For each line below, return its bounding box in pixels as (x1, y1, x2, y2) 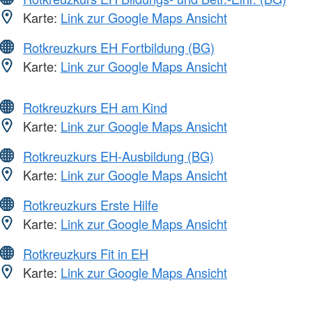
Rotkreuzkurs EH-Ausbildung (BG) (23, 146, 214, 165)
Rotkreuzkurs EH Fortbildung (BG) (23, 38, 214, 56)
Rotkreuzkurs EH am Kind (23, 97, 167, 116)
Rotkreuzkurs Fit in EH (23, 244, 148, 263)
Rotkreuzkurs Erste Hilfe (23, 195, 158, 214)
